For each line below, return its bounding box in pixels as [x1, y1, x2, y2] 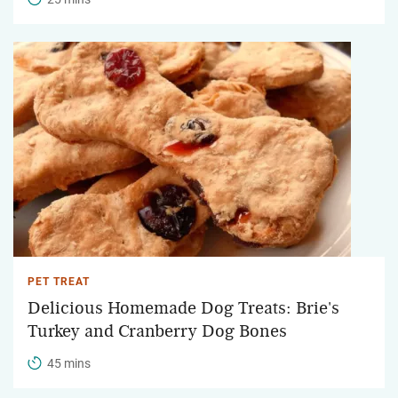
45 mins [47, 355, 91, 370]
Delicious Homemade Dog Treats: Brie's [28, 298, 339, 317]
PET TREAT [28, 275, 90, 288]
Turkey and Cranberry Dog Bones [28, 322, 287, 340]
